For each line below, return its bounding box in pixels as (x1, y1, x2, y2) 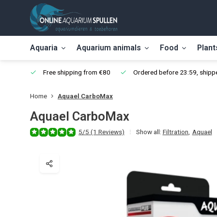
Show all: (136, 128, 161, 136)
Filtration (162, 128, 188, 136)
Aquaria (30, 43, 58, 52)
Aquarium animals (77, 43, 141, 52)
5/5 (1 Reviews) (78, 128, 124, 136)
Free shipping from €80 (42, 68, 110, 76)
